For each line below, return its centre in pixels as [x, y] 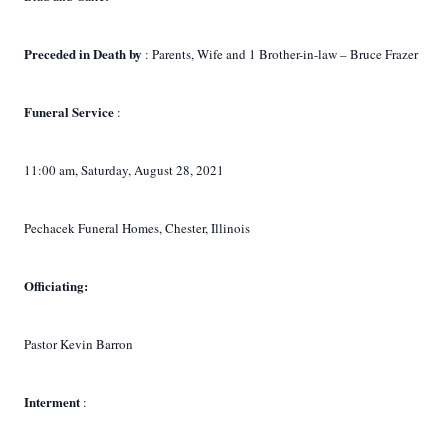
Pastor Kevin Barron [78, 344]
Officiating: [56, 285]
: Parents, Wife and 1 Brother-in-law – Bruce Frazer [281, 54]
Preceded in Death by [84, 53]
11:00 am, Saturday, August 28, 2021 [124, 170]
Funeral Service [70, 111]
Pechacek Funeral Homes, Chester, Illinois [137, 228]
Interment [53, 401]
